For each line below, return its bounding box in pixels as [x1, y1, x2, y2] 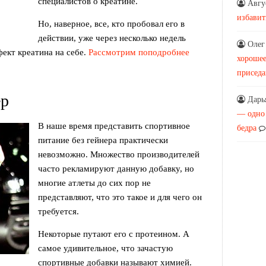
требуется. [38, 207, 79, 216]
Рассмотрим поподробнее [88, 47, 189, 57]
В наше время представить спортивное [38, 121, 190, 131]
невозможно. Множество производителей [38, 150, 199, 159]
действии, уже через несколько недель [38, 33, 186, 43]
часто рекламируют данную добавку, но [38, 164, 194, 173]
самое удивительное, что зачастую [38, 243, 173, 253]
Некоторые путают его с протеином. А [38, 229, 189, 239]
